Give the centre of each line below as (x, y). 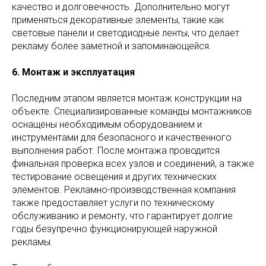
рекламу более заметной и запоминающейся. (112, 46)
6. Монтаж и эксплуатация (73, 72)
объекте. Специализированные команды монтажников (132, 112)
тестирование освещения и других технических (114, 177)
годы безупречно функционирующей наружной (115, 229)
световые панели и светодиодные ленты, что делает (126, 33)
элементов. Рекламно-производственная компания (124, 190)
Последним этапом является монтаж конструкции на (127, 99)
